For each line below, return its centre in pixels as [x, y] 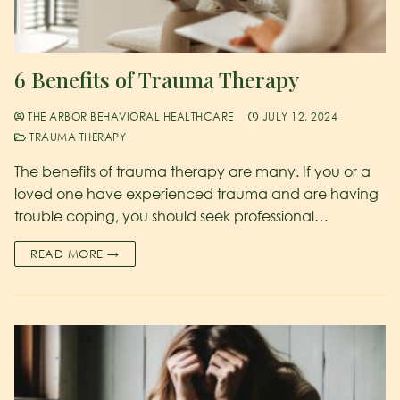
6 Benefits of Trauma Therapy [157, 79]
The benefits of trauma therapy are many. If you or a [192, 171]
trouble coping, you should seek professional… [171, 216]
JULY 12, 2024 [300, 116]
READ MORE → [75, 253]
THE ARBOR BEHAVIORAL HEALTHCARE [129, 116]
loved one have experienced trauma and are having [196, 193]
